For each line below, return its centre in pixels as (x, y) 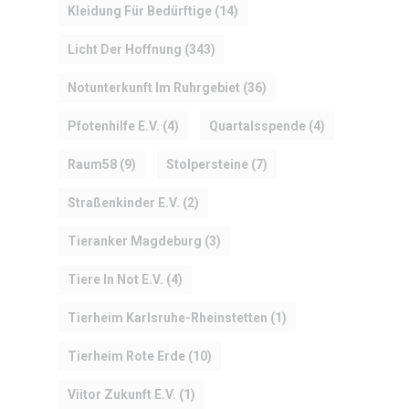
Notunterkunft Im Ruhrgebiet (154, 88)
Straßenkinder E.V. (124, 203)
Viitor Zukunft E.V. (122, 395)
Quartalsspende (257, 126)
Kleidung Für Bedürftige (140, 11)
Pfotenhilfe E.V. (114, 126)
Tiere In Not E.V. (115, 280)
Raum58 (92, 165)
